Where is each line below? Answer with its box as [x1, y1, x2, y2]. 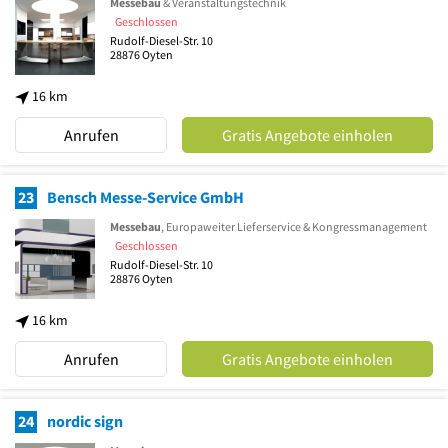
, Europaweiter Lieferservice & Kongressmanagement [161, 219, 427, 235]
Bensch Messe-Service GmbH [47, 187, 244, 208]
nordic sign [47, 411, 123, 432]
